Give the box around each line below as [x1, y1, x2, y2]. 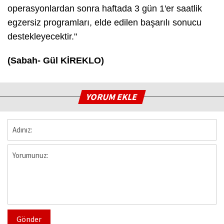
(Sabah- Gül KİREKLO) [7, 55, 104, 66]
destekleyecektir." [7, 31, 77, 42]
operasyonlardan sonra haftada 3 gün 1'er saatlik [7, 3, 202, 14]
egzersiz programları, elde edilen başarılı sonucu [7, 17, 201, 28]
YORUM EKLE [85, 91, 139, 103]
